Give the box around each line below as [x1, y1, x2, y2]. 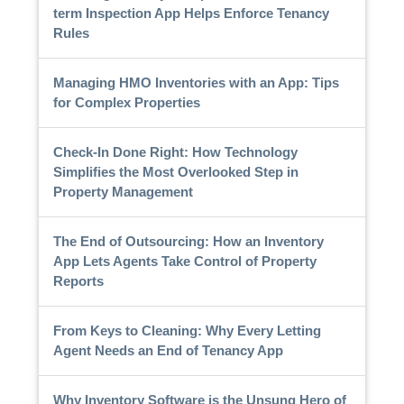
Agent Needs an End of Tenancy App [52, 342, 283, 358]
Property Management [52, 183, 193, 199]
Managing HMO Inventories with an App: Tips [52, 74, 339, 90]
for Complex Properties [52, 94, 200, 110]
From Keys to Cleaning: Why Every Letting [52, 322, 321, 338]
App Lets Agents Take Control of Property [52, 252, 317, 269]
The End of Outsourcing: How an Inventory [52, 233, 324, 249]
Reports [52, 272, 104, 289]
